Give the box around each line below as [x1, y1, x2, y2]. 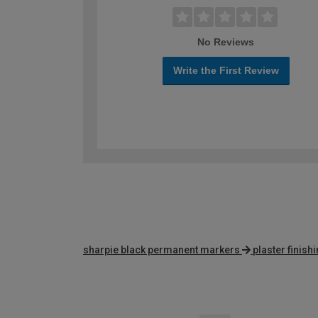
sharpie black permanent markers [83, 244, 240, 256]
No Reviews [197, 36, 255, 48]
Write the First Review [172, 65, 279, 77]
